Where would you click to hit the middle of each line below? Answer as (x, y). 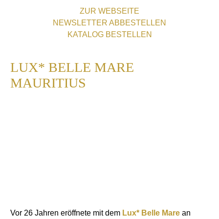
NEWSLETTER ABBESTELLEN (109, 23)
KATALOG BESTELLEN (109, 35)
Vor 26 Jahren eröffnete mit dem (66, 213)
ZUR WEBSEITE (109, 11)
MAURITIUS (48, 83)
